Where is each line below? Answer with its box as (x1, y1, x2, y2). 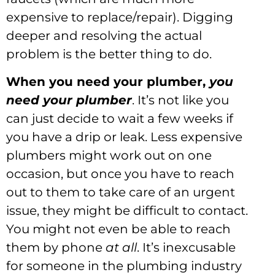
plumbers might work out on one (6, 147, 212, 163)
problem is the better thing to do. (6, 47, 212, 62)
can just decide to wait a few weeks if (6, 110, 233, 126)
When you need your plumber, (6, 74, 209, 89)
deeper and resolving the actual (6, 28, 202, 44)
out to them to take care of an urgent (6, 184, 235, 199)
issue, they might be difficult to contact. (6, 203, 248, 218)
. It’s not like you (132, 92, 229, 107)
